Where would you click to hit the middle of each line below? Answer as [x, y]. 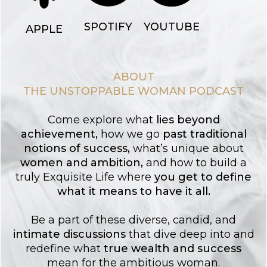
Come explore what [100, 119]
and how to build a [196, 162]
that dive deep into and [190, 234]
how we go [130, 134]
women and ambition [80, 162]
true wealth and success [173, 248]
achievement [58, 134]
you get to [184, 177]
